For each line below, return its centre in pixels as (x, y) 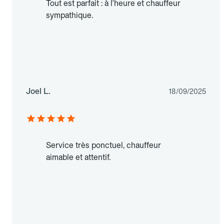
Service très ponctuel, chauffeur (103, 145)
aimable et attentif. (78, 157)
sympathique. (69, 15)
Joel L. (38, 91)
